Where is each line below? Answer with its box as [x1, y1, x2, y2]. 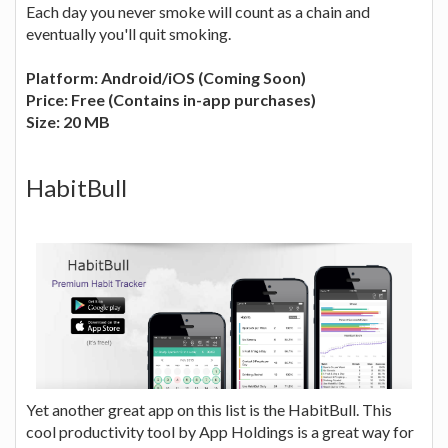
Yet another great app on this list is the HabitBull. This [26, 400, 392, 420]
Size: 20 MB [26, 112, 110, 131]
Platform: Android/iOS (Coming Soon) [26, 68, 306, 87]
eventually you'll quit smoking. [26, 24, 231, 43]
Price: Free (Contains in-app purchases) [26, 90, 316, 109]
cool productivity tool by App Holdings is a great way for [26, 422, 414, 442]
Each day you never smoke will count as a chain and [26, 2, 370, 21]
